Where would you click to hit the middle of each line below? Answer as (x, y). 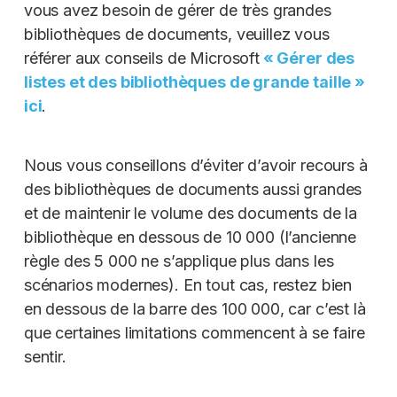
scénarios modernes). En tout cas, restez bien (188, 284)
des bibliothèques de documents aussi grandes (193, 189)
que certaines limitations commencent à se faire (194, 332)
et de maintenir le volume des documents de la (191, 213)
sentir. (45, 356)
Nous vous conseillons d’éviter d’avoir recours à (195, 165)
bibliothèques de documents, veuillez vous (176, 34)
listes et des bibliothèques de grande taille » (194, 82)
